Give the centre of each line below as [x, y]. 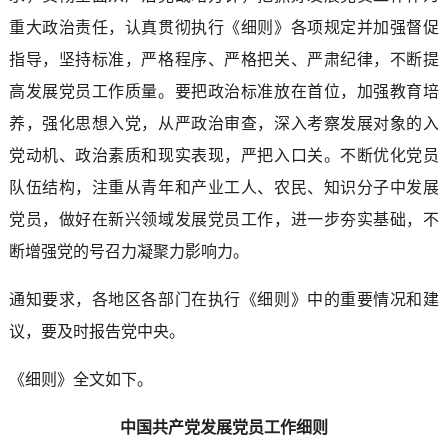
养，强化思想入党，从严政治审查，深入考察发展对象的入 [224, 123]
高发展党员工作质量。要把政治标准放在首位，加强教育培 [224, 91]
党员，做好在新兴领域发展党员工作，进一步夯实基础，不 [224, 219]
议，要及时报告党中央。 [96, 331]
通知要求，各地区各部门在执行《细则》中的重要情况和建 [224, 299]
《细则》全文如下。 [80, 379]
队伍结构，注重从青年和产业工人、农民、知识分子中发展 [224, 187]
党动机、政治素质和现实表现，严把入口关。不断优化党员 [224, 155]
